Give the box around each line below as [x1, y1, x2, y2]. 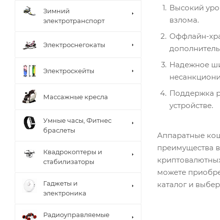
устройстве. [169, 100, 213, 110]
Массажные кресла [43, 92, 108, 101]
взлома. [169, 15, 199, 25]
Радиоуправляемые [43, 211, 110, 219]
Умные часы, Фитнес [43, 116, 111, 125]
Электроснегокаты [43, 40, 105, 49]
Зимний [43, 7, 70, 15]
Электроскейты [43, 66, 94, 75]
